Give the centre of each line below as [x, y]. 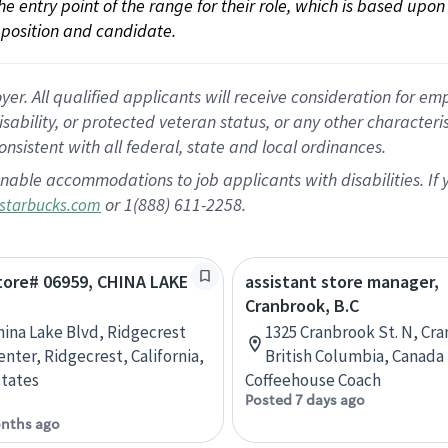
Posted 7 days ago [305, 400]
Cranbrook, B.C [302, 305]
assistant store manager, [342, 281]
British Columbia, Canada [354, 356]
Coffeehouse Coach [313, 380]
